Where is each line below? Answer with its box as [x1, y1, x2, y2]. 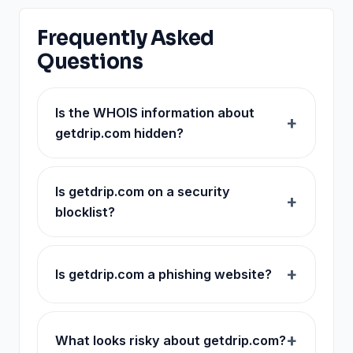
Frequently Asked [37, 24, 214, 50]
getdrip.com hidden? [55, 124, 184, 141]
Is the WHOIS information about [55, 104, 255, 121]
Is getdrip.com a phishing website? [55, 266, 272, 282]
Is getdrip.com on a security [55, 183, 230, 199]
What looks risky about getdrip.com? [55, 332, 286, 348]
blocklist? [55, 203, 115, 220]
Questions [37, 48, 143, 74]
